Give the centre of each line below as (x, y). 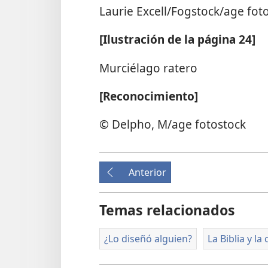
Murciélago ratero (148, 68)
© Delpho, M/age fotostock (173, 124)
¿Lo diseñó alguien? (148, 239)
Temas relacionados (167, 210)
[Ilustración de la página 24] (177, 39)
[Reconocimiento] (149, 96)
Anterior (147, 173)
